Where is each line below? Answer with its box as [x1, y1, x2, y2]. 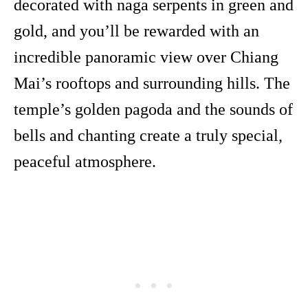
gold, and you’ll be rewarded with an [14, 22, 259, 41]
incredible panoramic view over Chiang [14, 48, 278, 67]
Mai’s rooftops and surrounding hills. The [14, 74, 290, 93]
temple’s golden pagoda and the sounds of [14, 100, 293, 119]
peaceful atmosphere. [14, 153, 156, 171]
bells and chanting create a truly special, [14, 126, 283, 145]
